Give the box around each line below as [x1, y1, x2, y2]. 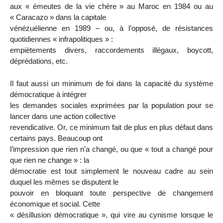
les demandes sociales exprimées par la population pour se [10, 101, 213, 110]
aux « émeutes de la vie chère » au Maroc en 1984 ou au [10, 1, 213, 10]
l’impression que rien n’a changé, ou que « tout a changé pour [10, 144, 213, 153]
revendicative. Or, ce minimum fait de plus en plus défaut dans [10, 122, 213, 131]
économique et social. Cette [10, 199, 100, 208]
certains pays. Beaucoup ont [10, 133, 103, 142]
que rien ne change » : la [10, 155, 89, 164]
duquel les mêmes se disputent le [10, 177, 118, 186]
